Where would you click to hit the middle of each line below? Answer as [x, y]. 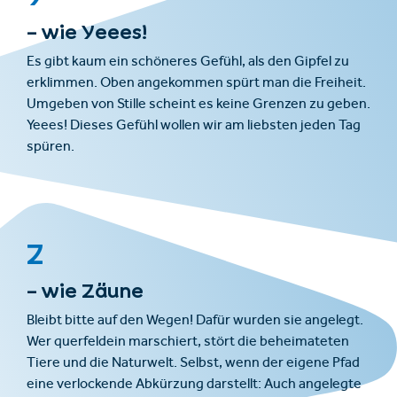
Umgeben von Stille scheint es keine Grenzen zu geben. [198, 105]
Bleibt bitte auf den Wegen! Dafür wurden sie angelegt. [195, 321]
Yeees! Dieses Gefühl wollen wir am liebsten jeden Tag [194, 126]
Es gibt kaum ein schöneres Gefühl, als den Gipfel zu [188, 62]
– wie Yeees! [87, 31]
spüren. [51, 148]
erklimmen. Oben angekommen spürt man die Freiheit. [196, 84]
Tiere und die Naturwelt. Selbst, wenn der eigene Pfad [193, 364]
